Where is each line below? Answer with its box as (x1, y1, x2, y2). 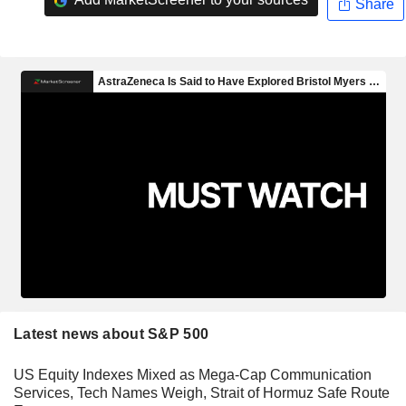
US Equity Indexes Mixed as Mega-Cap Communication (14, 366, 372, 382)
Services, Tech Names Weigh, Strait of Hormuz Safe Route (14, 384, 390, 401)
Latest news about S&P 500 (14, 325, 209, 342)
